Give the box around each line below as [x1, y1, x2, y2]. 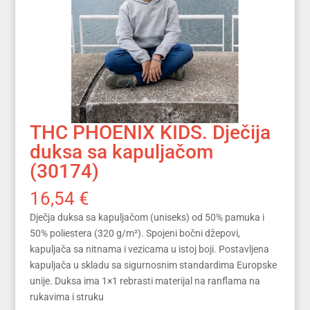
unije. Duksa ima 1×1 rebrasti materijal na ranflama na [29, 275, 260, 286]
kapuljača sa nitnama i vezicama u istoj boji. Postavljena [29, 243, 269, 255]
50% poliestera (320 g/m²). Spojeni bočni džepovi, [29, 227, 240, 239]
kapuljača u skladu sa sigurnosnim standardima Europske [29, 259, 277, 271]
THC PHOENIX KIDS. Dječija [29, 120, 271, 144]
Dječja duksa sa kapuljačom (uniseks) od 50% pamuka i [29, 211, 264, 223]
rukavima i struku [29, 291, 104, 302]
